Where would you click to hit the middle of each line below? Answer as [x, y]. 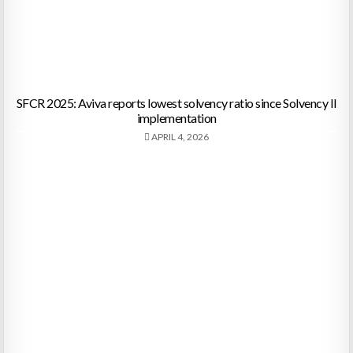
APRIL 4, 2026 [179, 137]
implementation [176, 118]
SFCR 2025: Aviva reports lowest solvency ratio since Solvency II [176, 103]
